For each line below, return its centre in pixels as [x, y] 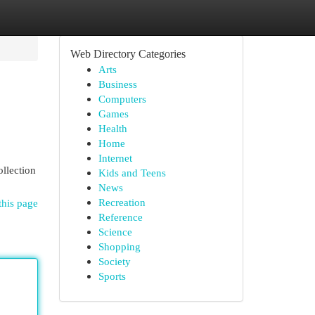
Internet [115, 158]
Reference [120, 217]
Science [115, 232]
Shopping [119, 246]
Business [117, 84]
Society [114, 261]
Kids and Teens [132, 173]
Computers [122, 99]
